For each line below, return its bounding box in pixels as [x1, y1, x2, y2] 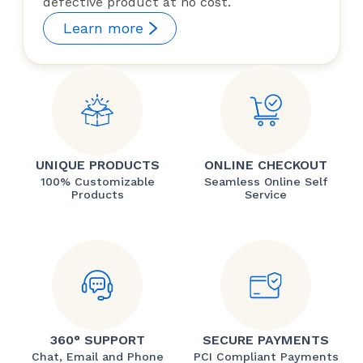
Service [245, 188, 287, 202]
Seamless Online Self [203, 175, 328, 189]
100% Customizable [40, 175, 155, 189]
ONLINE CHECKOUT [204, 157, 327, 173]
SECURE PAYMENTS [203, 332, 329, 348]
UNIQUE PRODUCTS [35, 157, 160, 173]
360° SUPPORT [49, 332, 145, 348]
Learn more [63, 19, 143, 37]
